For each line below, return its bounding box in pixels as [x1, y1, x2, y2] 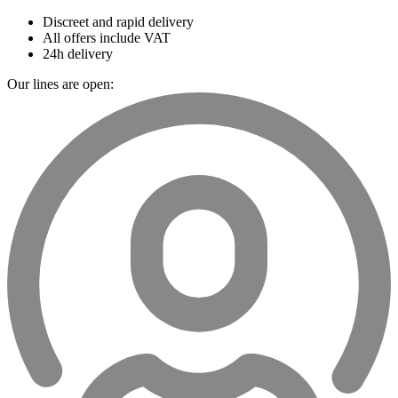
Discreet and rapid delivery [43, 14, 194, 29]
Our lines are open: [7, 76, 114, 92]
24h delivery [43, 46, 113, 61]
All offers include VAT [43, 30, 171, 45]
